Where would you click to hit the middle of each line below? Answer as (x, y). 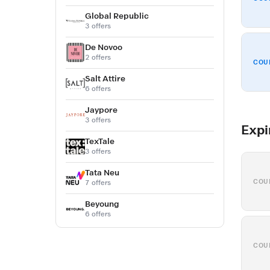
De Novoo (104, 47)
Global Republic (117, 16)
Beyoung (102, 204)
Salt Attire (105, 78)
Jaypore (101, 110)
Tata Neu (102, 172)
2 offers (98, 57)
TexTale (100, 141)
